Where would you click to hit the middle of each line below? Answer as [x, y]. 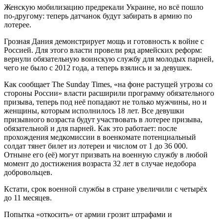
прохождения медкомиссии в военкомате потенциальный [100, 137]
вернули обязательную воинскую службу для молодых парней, [109, 59]
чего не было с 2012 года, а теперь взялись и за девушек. [98, 67]
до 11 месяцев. [28, 197]
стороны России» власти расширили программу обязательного [109, 93]
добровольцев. [28, 172]
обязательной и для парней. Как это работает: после [90, 128]
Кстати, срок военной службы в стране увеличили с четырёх [106, 189]
